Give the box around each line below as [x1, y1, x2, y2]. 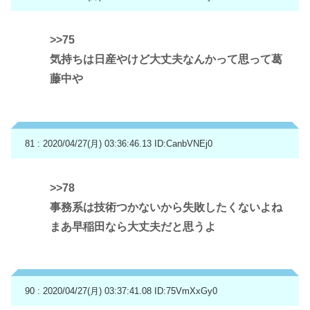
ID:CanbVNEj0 [154, 138, 212, 149]
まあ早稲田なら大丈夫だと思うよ [50, 220, 216, 232]
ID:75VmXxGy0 [154, 286, 217, 297]
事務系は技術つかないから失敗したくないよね [50, 201, 282, 213]
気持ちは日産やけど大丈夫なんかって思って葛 [50, 53, 282, 66]
